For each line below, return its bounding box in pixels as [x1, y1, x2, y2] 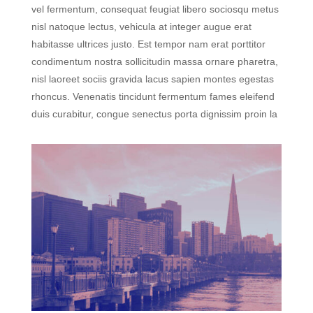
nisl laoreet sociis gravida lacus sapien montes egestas [31, 73, 274, 85]
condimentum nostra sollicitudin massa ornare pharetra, [31, 55, 278, 67]
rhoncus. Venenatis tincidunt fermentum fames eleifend [31, 90, 275, 102]
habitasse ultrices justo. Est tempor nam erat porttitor [31, 38, 265, 50]
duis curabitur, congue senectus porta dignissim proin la [31, 108, 277, 119]
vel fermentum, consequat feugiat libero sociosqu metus [31, 3, 279, 15]
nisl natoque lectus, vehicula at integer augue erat [31, 20, 252, 32]
